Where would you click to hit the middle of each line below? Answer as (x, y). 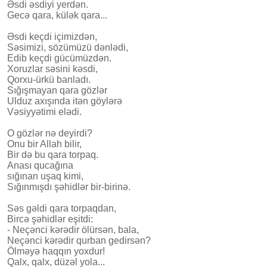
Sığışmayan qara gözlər (57, 90)
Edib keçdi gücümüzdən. (59, 58)
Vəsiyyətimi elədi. (44, 111)
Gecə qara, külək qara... (57, 15)
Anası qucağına (40, 165)
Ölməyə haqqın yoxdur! (56, 251)
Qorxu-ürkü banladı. (49, 79)
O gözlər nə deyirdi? (50, 133)
